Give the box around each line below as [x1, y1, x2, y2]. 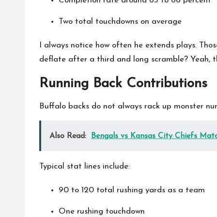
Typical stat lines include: [39, 162, 130, 170]
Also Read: [49, 132, 86, 140]
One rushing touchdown [59, 207, 145, 216]
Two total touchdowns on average [59, 17, 182, 26]
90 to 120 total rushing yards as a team [59, 186, 205, 194]
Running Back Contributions [39, 77, 207, 91]
